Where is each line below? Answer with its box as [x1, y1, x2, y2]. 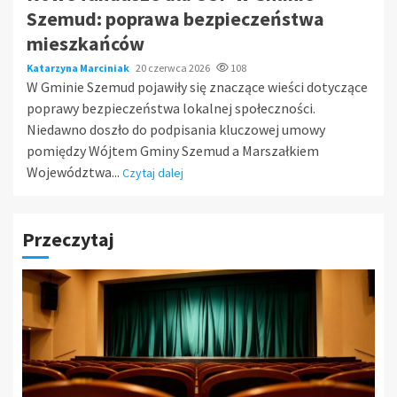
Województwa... [27, 162, 122, 181]
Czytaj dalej [122, 164, 183, 181]
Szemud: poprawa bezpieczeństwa [27, 5, 324, 31]
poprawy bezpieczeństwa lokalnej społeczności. [27, 98, 315, 117]
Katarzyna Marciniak [27, 60, 131, 74]
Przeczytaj [22, 226, 114, 252]
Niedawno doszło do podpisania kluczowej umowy [27, 120, 325, 138]
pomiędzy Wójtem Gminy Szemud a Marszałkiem [27, 141, 319, 160]
